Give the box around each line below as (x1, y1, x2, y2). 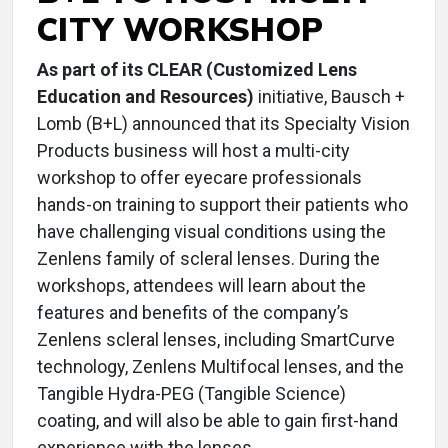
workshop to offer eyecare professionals (37, 167, 362, 188)
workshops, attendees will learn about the (37, 275, 366, 296)
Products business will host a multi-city (37, 140, 350, 161)
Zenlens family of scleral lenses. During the (37, 248, 380, 269)
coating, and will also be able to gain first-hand (37, 410, 398, 431)
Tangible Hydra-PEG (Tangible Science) (37, 383, 346, 404)
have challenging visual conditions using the (37, 221, 386, 242)
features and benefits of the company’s (37, 302, 349, 323)
